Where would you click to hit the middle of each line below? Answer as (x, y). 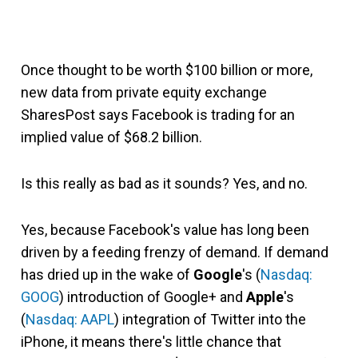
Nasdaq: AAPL (70, 319)
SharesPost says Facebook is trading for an (158, 115)
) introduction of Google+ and (153, 297)
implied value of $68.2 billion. (111, 137)
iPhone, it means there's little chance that (151, 342)
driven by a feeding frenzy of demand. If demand (175, 252)
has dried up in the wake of (107, 274)
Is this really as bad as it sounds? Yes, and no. (164, 183)
